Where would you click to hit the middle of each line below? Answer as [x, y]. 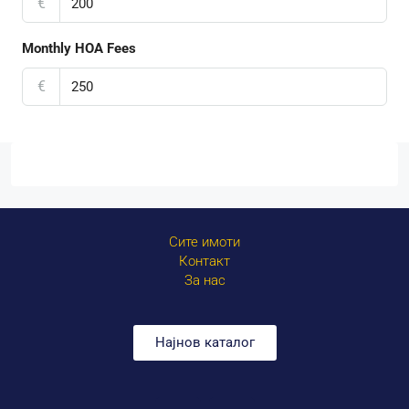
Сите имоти [204, 242]
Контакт [204, 262]
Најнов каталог [204, 343]
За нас [204, 281]
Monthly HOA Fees [79, 49]
